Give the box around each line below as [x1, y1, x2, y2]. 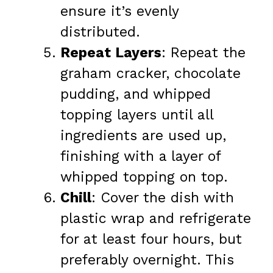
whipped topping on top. [60, 169, 228, 186]
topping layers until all [60, 107, 213, 124]
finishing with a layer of [60, 148, 221, 165]
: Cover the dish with [91, 190, 234, 207]
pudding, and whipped [60, 86, 211, 103]
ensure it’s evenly [60, 3, 179, 20]
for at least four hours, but [60, 231, 242, 248]
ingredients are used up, [60, 127, 226, 144]
